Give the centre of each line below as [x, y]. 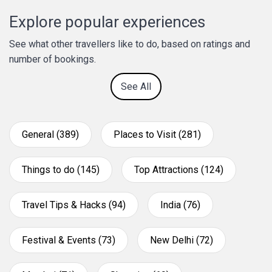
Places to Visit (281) [157, 134]
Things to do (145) [61, 170]
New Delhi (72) [182, 240]
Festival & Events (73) [69, 240]
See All [136, 87]
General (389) [50, 134]
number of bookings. [53, 59]
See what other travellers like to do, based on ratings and [130, 44]
